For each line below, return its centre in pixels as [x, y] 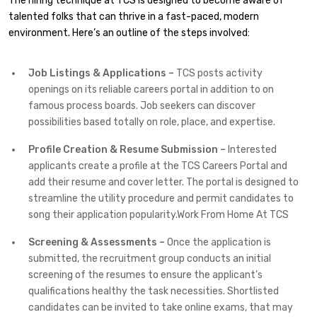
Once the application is [218, 243]
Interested [251, 150]
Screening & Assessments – [97, 243]
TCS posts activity [218, 74]
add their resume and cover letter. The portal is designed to [163, 183]
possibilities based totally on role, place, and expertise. [152, 122]
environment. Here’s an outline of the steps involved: [129, 33]
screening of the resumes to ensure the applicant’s [145, 275]
